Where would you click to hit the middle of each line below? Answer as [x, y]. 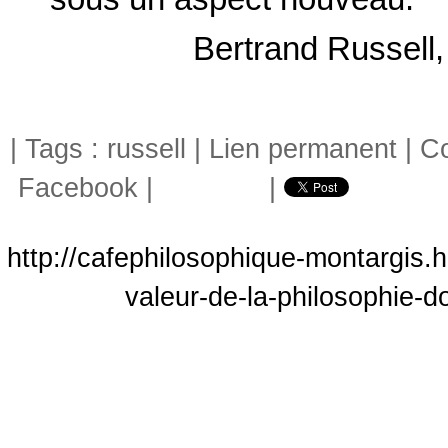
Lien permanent [303, 149]
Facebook [74, 188]
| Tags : [58, 149]
